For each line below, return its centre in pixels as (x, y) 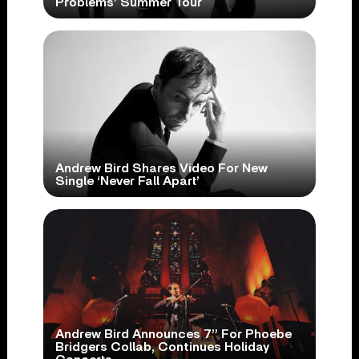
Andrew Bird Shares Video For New (161, 169)
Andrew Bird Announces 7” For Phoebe (173, 335)
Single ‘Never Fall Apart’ (127, 182)
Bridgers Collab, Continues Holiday (162, 347)
